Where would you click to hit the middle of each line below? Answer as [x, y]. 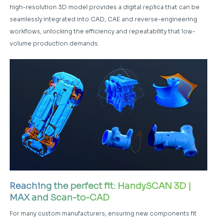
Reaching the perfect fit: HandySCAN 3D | [101, 186]
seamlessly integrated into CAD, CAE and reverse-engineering [103, 19]
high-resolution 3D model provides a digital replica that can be [105, 7]
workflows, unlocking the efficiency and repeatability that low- [102, 31]
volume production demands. [54, 43]
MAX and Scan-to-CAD [60, 197]
